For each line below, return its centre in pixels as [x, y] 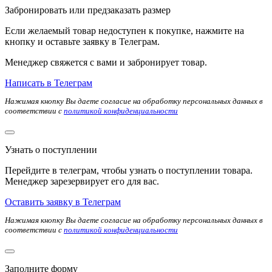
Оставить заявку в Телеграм [63, 202]
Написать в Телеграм [49, 83]
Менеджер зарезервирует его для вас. [82, 181]
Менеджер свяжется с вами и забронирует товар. [106, 62]
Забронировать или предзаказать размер [88, 10]
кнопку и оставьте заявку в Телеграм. [82, 41]
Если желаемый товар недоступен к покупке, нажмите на [124, 30]
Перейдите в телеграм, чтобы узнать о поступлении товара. [129, 170]
